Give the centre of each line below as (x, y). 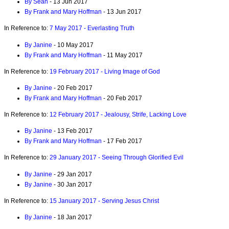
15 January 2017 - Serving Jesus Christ (104, 201)
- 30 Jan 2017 (72, 184)
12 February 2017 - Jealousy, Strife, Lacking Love (118, 115)
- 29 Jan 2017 (72, 174)
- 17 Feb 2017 (122, 141)
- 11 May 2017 (122, 55)
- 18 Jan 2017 (72, 217)
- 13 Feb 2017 (72, 131)
